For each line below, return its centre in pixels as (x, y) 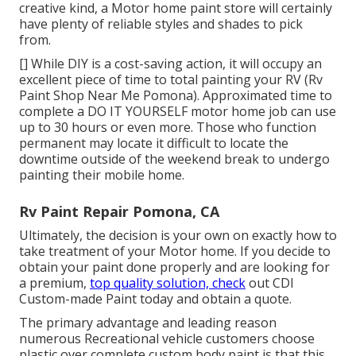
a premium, (54, 282)
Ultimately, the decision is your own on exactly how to (178, 235)
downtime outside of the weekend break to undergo (174, 159)
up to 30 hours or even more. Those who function (168, 127)
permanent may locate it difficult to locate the (154, 143)
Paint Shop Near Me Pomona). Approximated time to (176, 95)
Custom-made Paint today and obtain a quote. (155, 298)
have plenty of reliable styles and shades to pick (161, 23)
